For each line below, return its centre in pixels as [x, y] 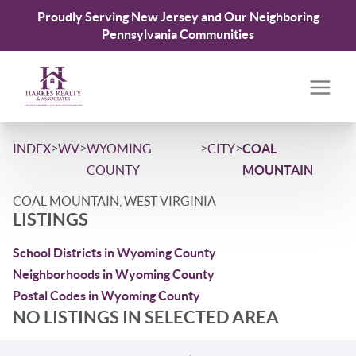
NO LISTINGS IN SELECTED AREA [146, 317]
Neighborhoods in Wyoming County [114, 274]
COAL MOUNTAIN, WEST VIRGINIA [114, 201]
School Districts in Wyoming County [114, 253]
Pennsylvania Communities [178, 34]
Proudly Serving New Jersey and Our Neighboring [178, 17]
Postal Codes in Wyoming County [106, 296]
